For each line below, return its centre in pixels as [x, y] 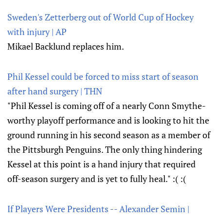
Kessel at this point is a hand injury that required [101, 164]
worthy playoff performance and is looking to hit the [108, 120]
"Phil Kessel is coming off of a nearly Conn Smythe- [107, 106]
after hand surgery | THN [55, 91]
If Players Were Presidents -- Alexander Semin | [98, 209]
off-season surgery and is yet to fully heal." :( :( [97, 179]
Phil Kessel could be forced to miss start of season [103, 76]
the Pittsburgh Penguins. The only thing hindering [105, 149]
